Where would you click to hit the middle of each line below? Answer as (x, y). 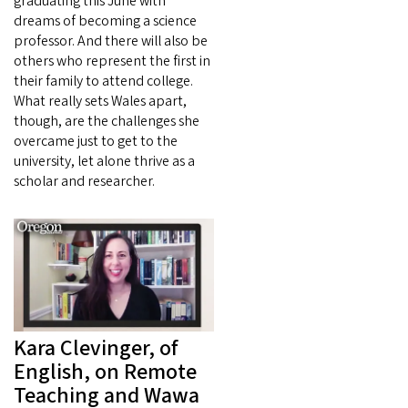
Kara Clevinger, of (96, 348)
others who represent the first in (112, 61)
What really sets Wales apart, (100, 101)
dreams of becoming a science (105, 20)
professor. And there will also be (111, 41)
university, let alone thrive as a (104, 161)
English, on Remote (105, 372)
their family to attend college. (103, 81)
